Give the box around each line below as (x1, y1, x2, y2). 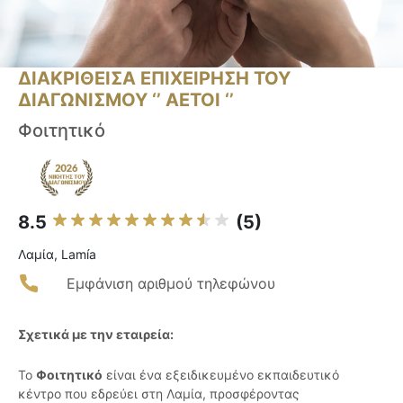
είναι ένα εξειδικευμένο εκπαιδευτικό (103, 367, 339, 383)
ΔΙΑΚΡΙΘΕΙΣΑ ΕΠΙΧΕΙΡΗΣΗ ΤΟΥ (18, 67, 291, 90)
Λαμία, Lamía (18, 246, 96, 263)
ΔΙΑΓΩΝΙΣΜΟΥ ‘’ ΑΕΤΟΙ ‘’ (18, 89, 234, 112)
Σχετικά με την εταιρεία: (18, 327, 174, 343)
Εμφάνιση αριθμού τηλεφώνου (67, 274, 275, 293)
